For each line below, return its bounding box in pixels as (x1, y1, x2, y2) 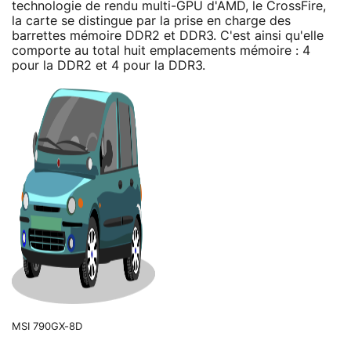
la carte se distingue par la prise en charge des (12, 14, 291, 27)
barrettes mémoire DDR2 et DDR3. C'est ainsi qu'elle (12, 29, 324, 42)
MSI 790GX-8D (12, 321, 82, 332)
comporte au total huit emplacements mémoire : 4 (12, 44, 310, 57)
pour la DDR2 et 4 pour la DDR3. (12, 59, 205, 72)
